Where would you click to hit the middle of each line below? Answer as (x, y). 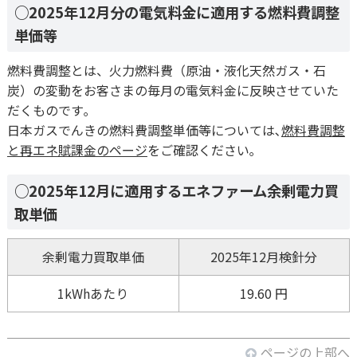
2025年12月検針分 (264, 257)
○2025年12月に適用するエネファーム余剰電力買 (177, 190)
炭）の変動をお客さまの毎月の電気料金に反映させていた (173, 90)
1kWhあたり (93, 294)
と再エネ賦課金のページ (77, 149)
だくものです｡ (48, 110)
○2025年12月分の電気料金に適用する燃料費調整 (177, 12)
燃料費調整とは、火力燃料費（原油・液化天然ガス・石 (166, 70)
